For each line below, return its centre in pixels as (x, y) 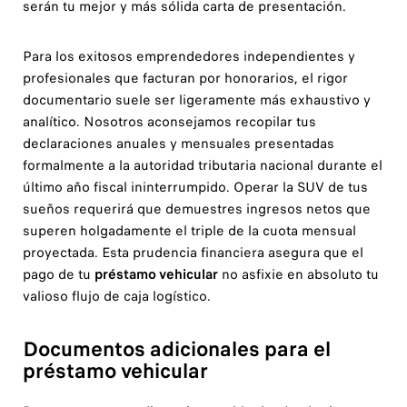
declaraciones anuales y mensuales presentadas (178, 144)
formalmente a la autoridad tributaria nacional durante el (202, 166)
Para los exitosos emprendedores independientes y (189, 57)
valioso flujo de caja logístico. (116, 297)
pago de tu (58, 275)
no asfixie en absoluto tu (298, 275)
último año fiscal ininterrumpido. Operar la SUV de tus (195, 188)
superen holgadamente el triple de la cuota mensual (189, 231)
